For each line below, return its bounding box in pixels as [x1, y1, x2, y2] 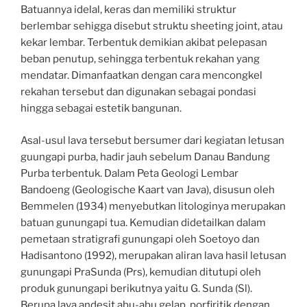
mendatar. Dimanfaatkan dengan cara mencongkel [21, 69, 262, 82]
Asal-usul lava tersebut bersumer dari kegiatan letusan [21, 134, 284, 147]
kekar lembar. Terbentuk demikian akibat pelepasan [21, 36, 267, 49]
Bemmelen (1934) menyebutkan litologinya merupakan [21, 199, 286, 212]
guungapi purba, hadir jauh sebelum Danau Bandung [21, 150, 270, 163]
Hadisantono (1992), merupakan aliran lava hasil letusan [21, 249, 286, 262]
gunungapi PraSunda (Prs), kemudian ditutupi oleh [21, 265, 261, 278]
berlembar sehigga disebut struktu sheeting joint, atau [21, 20, 283, 33]
